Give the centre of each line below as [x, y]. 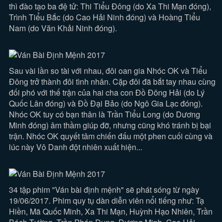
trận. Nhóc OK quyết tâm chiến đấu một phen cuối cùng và [111, 136]
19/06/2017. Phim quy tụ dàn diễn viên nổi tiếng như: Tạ [107, 200]
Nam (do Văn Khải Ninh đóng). [63, 28]
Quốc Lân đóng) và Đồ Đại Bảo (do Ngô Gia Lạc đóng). [106, 103]
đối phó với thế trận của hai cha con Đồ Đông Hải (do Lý [107, 92]
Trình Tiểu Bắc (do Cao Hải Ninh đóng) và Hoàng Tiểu [105, 17]
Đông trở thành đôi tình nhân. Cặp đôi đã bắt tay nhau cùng [112, 82]
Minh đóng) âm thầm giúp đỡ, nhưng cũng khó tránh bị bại [110, 125]
